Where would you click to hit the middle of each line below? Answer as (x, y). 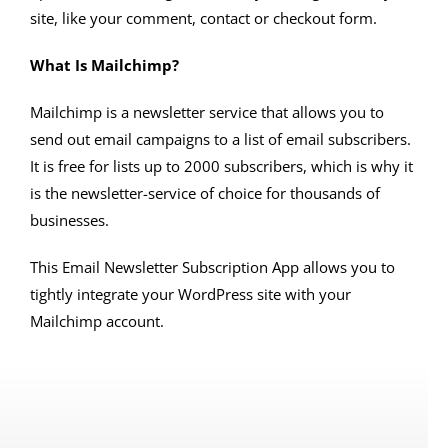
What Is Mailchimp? (104, 64)
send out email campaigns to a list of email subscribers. (220, 138)
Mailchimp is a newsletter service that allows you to (207, 111)
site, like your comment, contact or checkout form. (203, 17)
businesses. (69, 219)
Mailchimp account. (97, 320)
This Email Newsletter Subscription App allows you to (212, 266)
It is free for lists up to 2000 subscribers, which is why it (221, 165)
